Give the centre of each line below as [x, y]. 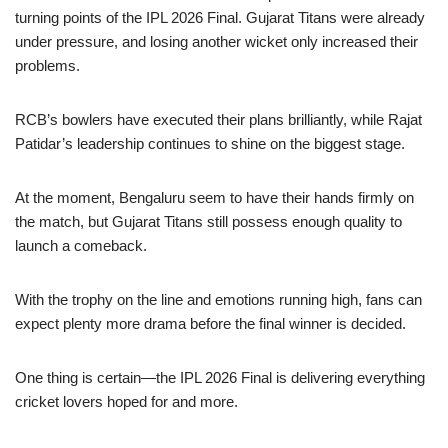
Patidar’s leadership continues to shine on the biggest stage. [210, 143]
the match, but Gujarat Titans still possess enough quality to [208, 221]
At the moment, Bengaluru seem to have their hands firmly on [214, 197]
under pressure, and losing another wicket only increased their [216, 41]
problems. [47, 65]
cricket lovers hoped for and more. [126, 401]
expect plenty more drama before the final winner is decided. [210, 323]
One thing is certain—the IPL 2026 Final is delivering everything [220, 377]
